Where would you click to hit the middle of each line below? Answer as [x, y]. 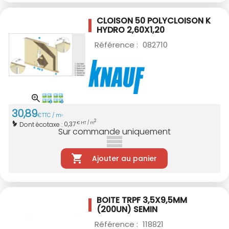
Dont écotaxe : [42, 124]
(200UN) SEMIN [127, 209]
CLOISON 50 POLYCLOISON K [154, 21]
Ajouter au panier [124, 158]
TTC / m [52, 116]
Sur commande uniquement [114, 131]
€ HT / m [85, 123]
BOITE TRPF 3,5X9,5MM [142, 200]
